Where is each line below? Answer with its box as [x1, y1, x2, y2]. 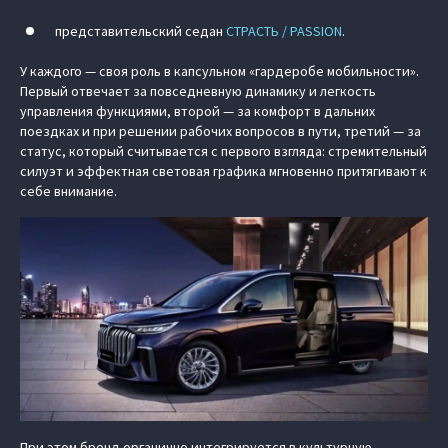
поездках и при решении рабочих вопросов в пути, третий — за [20, 122, 421, 140]
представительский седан [55, 22, 226, 40]
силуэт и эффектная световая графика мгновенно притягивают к [20, 162, 427, 180]
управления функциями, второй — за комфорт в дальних [20, 102, 375, 120]
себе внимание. [20, 182, 117, 200]
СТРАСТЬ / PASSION [226, 22, 342, 40]
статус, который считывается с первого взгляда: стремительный [20, 142, 427, 160]
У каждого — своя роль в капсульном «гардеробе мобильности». [20, 62, 419, 80]
